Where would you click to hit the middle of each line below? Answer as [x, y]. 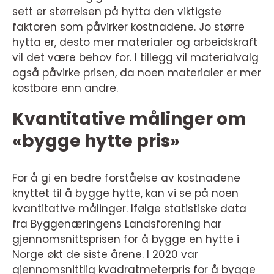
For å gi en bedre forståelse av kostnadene [126, 178]
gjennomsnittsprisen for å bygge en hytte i [126, 239]
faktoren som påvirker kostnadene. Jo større [128, 27]
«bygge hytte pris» [96, 141]
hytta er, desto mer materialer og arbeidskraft [135, 43]
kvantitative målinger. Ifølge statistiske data [129, 209]
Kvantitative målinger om [129, 119]
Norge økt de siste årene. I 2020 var [105, 255]
